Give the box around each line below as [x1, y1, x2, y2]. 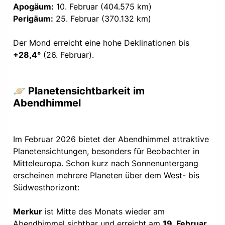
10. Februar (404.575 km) [54, 1, 152, 12]
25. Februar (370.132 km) [53, 13, 151, 24]
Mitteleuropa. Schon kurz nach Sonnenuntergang [13, 158, 198, 168]
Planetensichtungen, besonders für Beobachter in [13, 146, 199, 156]
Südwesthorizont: [13, 182, 79, 192]
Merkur [13, 206, 42, 216]
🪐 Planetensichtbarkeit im [13, 84, 145, 97]
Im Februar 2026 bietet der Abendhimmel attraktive [13, 134, 209, 144]
